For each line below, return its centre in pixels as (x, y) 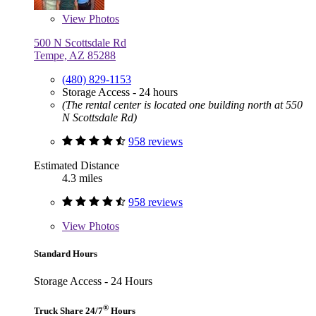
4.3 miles (82, 178)
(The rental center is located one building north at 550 (182, 104)
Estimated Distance (77, 165)
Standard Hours (66, 253)
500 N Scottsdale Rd (80, 42)
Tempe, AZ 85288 (75, 55)
